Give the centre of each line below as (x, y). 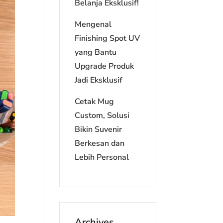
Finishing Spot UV (108, 38)
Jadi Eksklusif (99, 80)
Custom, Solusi (102, 115)
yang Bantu (96, 52)
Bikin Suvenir (99, 129)
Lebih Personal (102, 157)
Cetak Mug (95, 102)
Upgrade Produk (105, 66)
